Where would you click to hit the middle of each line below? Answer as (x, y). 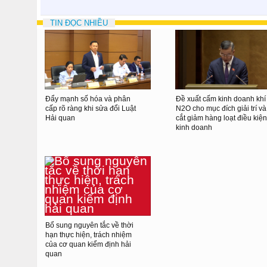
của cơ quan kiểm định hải (88, 244)
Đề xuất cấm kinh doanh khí (221, 99)
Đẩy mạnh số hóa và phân (88, 99)
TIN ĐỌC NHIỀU (79, 23)
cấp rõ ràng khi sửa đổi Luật (91, 108)
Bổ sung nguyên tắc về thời (89, 225)
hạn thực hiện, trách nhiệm (89, 235)
